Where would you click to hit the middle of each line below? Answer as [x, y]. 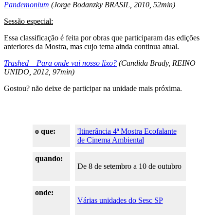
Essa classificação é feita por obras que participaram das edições [102, 37]
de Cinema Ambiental [110, 140]
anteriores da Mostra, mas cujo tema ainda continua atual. [91, 46]
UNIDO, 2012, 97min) [39, 72]
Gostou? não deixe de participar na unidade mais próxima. [93, 88]
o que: [45, 131]
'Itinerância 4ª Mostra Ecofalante [127, 131]
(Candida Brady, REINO [156, 63]
